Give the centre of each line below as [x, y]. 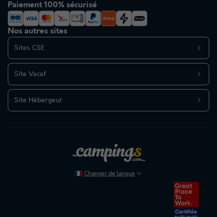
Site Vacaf [30, 74]
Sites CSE [29, 48]
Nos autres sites [38, 31]
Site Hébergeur [38, 101]
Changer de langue [109, 173]
